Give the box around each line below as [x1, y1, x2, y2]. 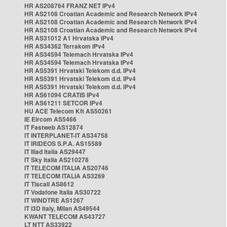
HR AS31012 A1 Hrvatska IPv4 [24, 33, 113, 43]
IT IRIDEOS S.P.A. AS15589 [24, 139, 102, 148]
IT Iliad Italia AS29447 [24, 147, 86, 156]
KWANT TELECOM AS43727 [24, 212, 105, 221]
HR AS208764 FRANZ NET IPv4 [24, 1, 115, 10]
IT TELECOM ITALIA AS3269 [24, 171, 105, 180]
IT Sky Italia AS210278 [24, 155, 89, 164]
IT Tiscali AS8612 [24, 179, 74, 188]
